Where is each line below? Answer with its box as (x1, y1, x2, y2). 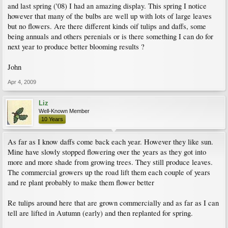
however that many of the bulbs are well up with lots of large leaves (8, 11, 212, 21)
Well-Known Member (39, 108, 90, 114)
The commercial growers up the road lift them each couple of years (8, 167, 210, 177)
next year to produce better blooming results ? (8, 42, 145, 51)
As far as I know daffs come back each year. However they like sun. (8, 137, 213, 147)
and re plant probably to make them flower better (8, 178, 154, 187)
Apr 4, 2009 (8, 79, 36, 85)
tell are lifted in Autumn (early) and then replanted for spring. (8, 208, 193, 218)
